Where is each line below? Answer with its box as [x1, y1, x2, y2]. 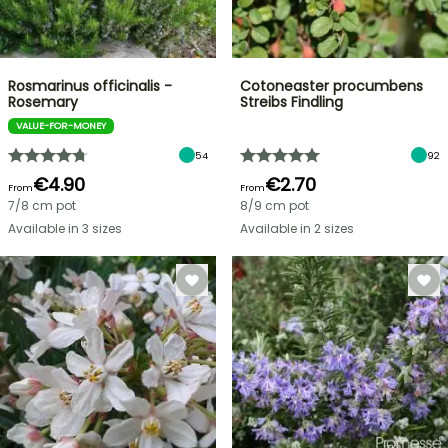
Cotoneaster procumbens [240, 76, 423, 96]
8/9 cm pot [240, 197, 309, 214]
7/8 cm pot [8, 197, 76, 214]
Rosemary [8, 92, 78, 112]
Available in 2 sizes [240, 220, 354, 237]
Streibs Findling [240, 92, 343, 112]
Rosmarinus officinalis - [8, 76, 172, 96]
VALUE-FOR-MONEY [16, 119, 106, 132]
